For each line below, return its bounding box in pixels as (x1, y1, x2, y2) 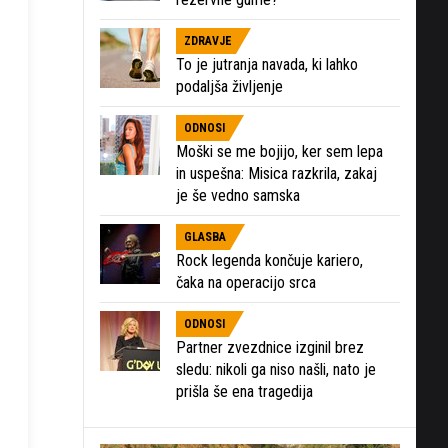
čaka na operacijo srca (176, 272, 316, 292)
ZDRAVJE (184, 33, 232, 48)
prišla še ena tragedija (176, 381, 313, 401)
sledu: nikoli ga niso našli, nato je (176, 359, 376, 379)
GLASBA (184, 229, 226, 244)
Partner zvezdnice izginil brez (176, 337, 364, 357)
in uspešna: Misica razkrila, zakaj (176, 163, 377, 183)
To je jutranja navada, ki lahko (176, 54, 358, 74)
